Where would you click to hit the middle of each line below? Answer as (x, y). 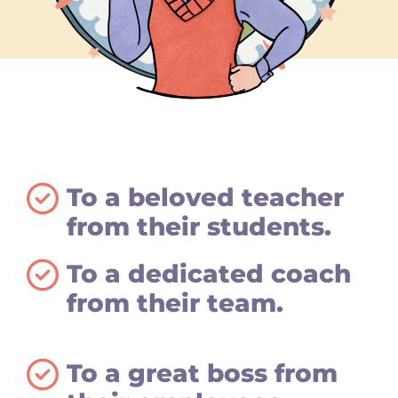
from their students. (199, 226)
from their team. (175, 302)
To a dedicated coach (209, 273)
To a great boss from (202, 373)
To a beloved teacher (205, 197)
